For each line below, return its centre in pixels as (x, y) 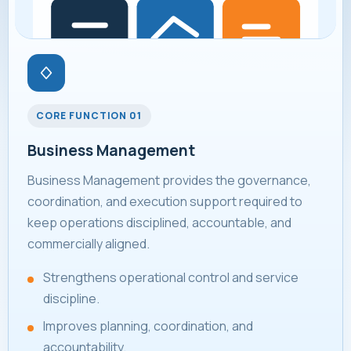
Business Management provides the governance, (169, 181)
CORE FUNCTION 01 (89, 116)
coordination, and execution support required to (165, 202)
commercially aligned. (88, 244)
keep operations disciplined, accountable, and (159, 223)
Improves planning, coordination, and (148, 326)
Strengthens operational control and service (171, 278)
